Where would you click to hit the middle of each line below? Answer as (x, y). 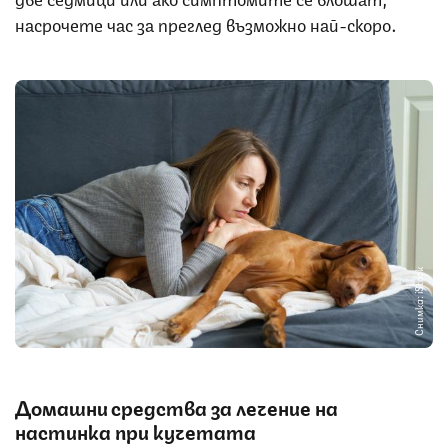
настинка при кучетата (135, 431)
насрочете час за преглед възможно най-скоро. (206, 23)
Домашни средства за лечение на (176, 407)
